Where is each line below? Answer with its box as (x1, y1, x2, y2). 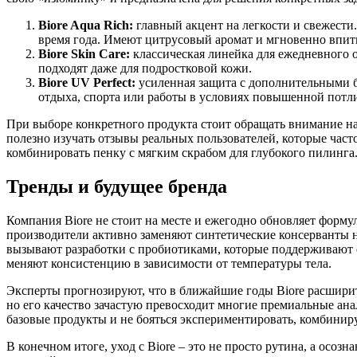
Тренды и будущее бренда (6, 176, 227, 198)
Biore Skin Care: (38, 47, 130, 61)
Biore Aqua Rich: (38, 18, 133, 33)
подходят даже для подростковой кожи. (38, 61, 252, 76)
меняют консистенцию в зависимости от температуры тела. (6, 257, 331, 270)
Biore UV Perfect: (38, 76, 135, 90)
